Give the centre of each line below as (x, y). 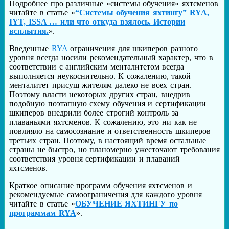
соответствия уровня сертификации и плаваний (95, 159)
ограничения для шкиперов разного (133, 49)
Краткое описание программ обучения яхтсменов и (101, 186)
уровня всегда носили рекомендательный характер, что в (111, 58)
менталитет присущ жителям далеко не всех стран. (100, 85)
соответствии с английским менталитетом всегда (97, 67)
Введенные (30, 49)
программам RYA (43, 213)
